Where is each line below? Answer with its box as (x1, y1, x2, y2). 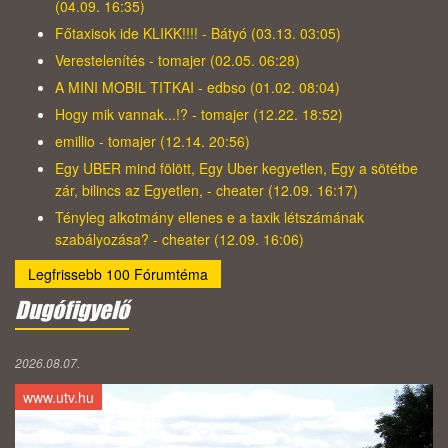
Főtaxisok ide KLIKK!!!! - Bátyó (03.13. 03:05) (55, 23, 341, 44)
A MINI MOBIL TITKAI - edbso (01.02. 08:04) (55, 77, 340, 98)
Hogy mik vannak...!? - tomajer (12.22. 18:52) (55, 104, 343, 125)
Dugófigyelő (15, 296, 129, 325)
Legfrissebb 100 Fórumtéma (28, 264, 208, 285)
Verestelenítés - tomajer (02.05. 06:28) (55, 50, 300, 71)
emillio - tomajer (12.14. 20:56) (55, 131, 250, 152)
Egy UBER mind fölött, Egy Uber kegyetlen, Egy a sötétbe (55, 158, 418, 179)
